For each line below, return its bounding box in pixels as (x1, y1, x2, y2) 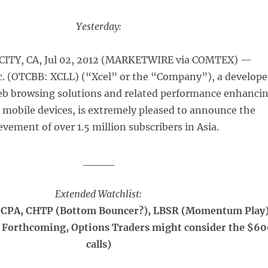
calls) (86, 238, 111, 250)
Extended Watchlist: (55, 188, 142, 200)
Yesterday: (75, 20, 121, 32)
